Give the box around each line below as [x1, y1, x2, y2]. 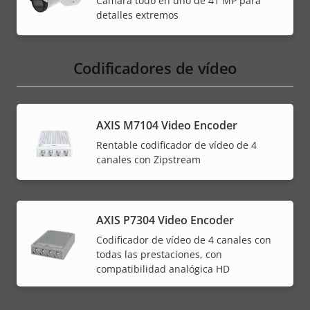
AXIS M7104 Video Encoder [96, 118, 237, 134]
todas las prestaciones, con [96, 247, 222, 261]
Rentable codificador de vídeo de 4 [96, 138, 257, 152]
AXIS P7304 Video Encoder [96, 212, 234, 228]
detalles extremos [96, 8, 179, 22]
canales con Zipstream [96, 153, 201, 167]
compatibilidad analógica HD [96, 262, 230, 275]
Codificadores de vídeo [73, 57, 237, 78]
